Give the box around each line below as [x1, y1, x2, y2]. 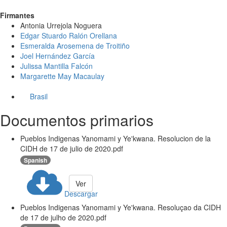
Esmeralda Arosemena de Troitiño [20, 41, 130, 51]
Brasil [29, 91, 48, 102]
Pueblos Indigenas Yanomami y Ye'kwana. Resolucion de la [20, 133, 211, 144]
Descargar [64, 188, 98, 199]
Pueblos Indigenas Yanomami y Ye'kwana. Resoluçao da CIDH [20, 202, 221, 212]
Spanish [24, 155, 47, 165]
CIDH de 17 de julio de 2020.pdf [20, 143, 123, 154]
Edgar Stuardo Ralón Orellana [20, 30, 117, 41]
